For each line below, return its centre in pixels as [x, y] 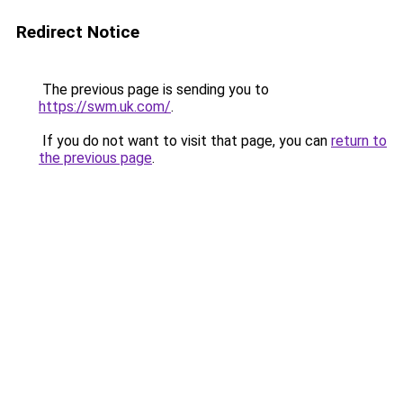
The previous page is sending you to [154, 90]
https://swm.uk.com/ [105, 107]
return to [359, 141]
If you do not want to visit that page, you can [185, 141]
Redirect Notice [78, 32]
